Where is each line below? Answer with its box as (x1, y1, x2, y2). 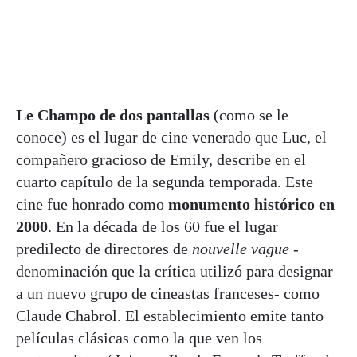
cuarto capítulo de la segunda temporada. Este (16, 172, 313, 190)
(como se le (214, 105, 288, 124)
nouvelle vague (192, 239, 289, 257)
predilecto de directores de (16, 239, 192, 257)
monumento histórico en (168, 194, 335, 213)
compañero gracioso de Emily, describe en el (16, 150, 306, 168)
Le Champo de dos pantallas (16, 105, 214, 124)
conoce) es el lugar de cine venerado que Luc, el (16, 127, 327, 146)
